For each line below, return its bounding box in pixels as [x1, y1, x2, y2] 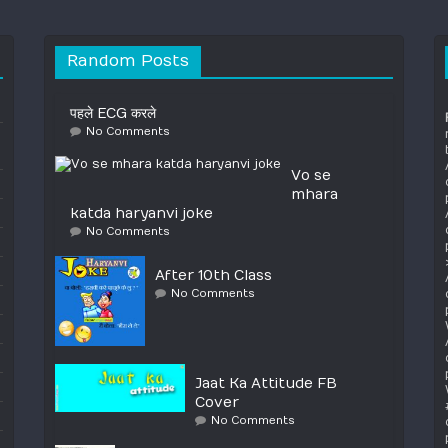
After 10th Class [155, 266, 272, 284]
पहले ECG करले [70, 104, 156, 122]
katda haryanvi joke [70, 204, 213, 222]
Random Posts [67, 51, 189, 70]
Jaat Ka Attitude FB [195, 374, 337, 392]
